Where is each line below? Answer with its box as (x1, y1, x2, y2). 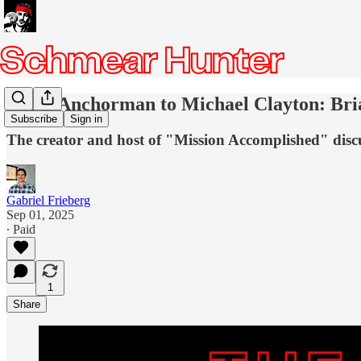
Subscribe (10, 113, 57, 126)
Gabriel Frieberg (6, 193, 90, 207)
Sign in (70, 113, 102, 126)
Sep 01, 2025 (6, 207, 74, 222)
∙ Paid (6, 222, 35, 236)
